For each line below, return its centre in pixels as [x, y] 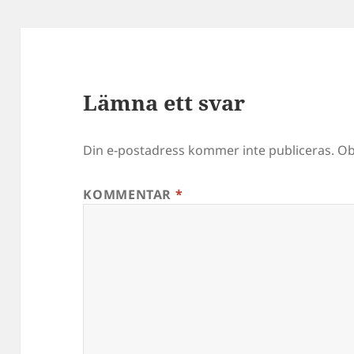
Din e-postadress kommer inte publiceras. [209, 151]
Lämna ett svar [164, 103]
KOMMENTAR [129, 195]
